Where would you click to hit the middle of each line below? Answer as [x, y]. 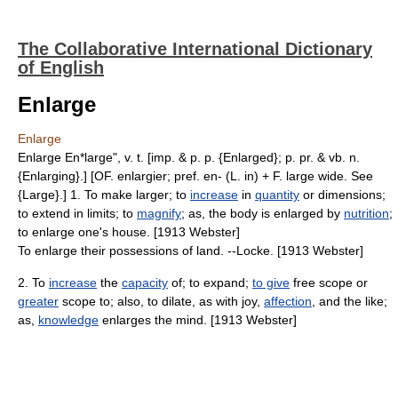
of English [61, 68]
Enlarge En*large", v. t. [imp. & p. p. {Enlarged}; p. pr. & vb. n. [189, 157]
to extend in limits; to [77, 213]
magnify [159, 213]
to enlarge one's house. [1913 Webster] [129, 232]
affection [288, 301]
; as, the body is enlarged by [263, 213]
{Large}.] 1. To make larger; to [104, 195]
